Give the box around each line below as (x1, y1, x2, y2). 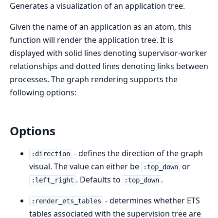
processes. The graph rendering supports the (10, 74, 178, 85)
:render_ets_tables (31, 197, 101, 205)
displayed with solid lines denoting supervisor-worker (10, 48, 207, 59)
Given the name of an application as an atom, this (10, 21, 192, 33)
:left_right (31, 176, 74, 184)
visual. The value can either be (29, 161, 141, 172)
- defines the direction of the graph (72, 148, 203, 159)
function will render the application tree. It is (10, 35, 173, 46)
